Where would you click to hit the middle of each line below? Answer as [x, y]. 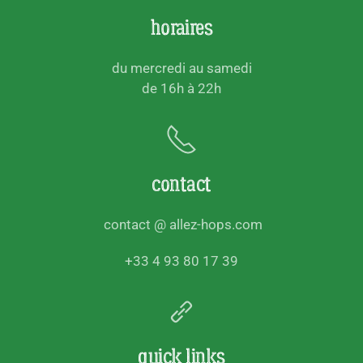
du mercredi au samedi [181, 68]
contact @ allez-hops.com [181, 225]
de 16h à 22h [181, 89]
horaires [181, 29]
